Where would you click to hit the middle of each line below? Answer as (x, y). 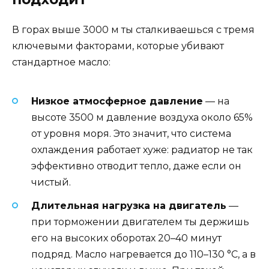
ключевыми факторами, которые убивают (118, 46)
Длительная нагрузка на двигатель (129, 205)
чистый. (51, 183)
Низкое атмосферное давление (117, 101)
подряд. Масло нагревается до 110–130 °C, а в (144, 254)
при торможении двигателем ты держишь (140, 222)
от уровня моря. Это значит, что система (131, 134)
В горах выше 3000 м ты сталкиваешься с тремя (133, 30)
